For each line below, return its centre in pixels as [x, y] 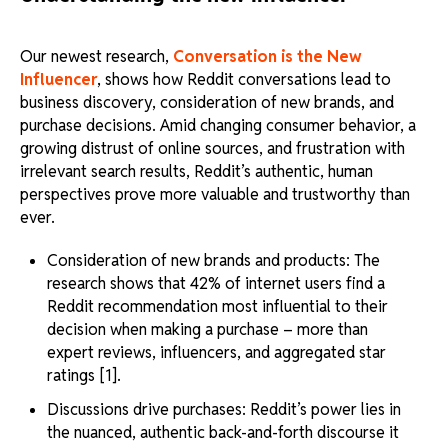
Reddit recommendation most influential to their [218, 307]
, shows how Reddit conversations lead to [244, 80]
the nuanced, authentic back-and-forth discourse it [223, 433]
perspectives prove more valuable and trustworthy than [215, 195]
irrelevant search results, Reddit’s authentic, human [196, 172]
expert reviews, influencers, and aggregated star [217, 353]
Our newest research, [96, 57]
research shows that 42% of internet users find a [216, 284]
